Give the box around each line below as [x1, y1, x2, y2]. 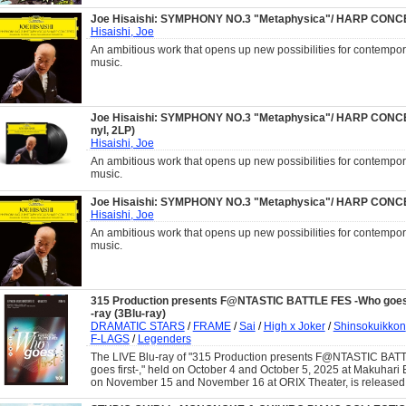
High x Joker [263, 320, 325, 333]
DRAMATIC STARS [90, 320, 185, 333]
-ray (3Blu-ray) [90, 307, 166, 320]
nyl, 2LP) [90, 124, 135, 137]
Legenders [137, 333, 191, 345]
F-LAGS [90, 333, 130, 345]
